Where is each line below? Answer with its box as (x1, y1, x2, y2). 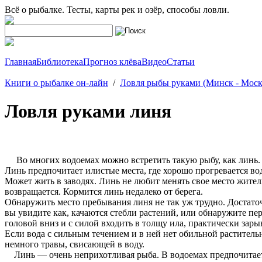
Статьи (167, 57, 195, 67)
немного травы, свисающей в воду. (5, 239, 144, 249)
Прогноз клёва (83, 57, 142, 67)
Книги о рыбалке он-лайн (5, 78, 108, 88)
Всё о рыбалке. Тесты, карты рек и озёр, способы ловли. (5, 5, 229, 15)
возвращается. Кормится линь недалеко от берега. (5, 186, 203, 196)
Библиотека (36, 57, 83, 67)
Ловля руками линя (5, 101, 171, 122)
